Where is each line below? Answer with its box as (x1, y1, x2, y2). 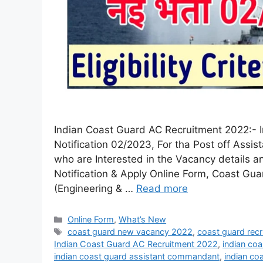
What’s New (119, 214, 167, 225)
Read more (136, 183, 188, 195)
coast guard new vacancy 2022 (68, 227, 193, 237)
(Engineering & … (54, 183, 136, 195)
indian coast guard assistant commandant (54, 251, 220, 262)
